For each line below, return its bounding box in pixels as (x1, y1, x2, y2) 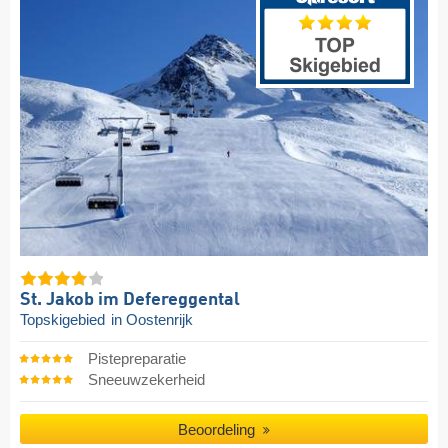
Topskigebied (20, 312, 109, 329)
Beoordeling (178, 421, 260, 439)
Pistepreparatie (87, 351, 186, 368)
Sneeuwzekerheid (87, 372, 205, 389)
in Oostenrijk (111, 312, 193, 329)
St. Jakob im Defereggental (20, 291, 240, 310)
